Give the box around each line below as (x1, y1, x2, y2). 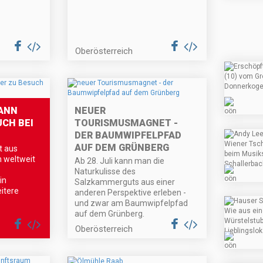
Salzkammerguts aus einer (75, 177, 176, 187)
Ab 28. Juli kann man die (75, 156, 165, 166)
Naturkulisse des (75, 167, 136, 177)
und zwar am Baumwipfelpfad (75, 198, 188, 208)
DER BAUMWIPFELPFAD (75, 130, 182, 141)
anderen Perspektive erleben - (75, 188, 187, 198)
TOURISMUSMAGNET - (75, 117, 178, 129)
